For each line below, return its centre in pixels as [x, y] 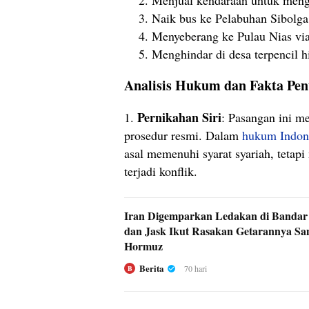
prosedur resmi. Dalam [183, 136]
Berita [152, 268]
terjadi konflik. [161, 171]
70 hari [196, 269]
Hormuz [143, 246]
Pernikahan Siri [179, 118]
